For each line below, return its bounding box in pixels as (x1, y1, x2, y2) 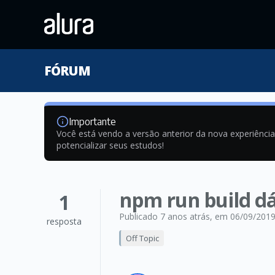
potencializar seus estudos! (56, 139, 164, 151)
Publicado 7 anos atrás (119, 211, 210, 222)
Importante (69, 115, 116, 128)
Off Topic (126, 233, 159, 244)
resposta (47, 215, 82, 227)
